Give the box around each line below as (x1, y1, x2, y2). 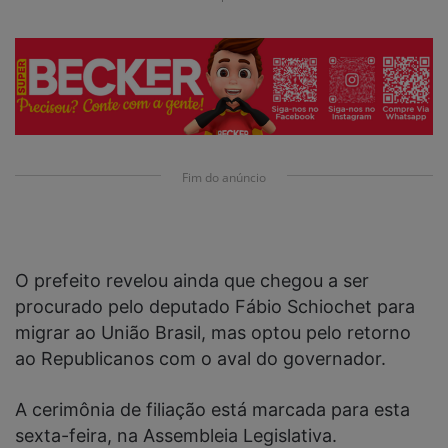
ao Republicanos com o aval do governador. (15, 347, 391, 369)
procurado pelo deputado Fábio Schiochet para (15, 295, 415, 317)
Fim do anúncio (182, 169, 266, 187)
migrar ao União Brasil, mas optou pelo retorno (15, 321, 411, 343)
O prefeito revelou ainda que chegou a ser (15, 269, 369, 291)
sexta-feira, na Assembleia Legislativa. (15, 424, 337, 446)
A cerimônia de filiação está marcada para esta (15, 398, 410, 420)
